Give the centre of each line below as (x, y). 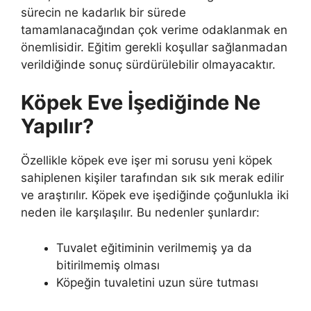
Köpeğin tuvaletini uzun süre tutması (157, 282)
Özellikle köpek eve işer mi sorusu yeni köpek (146, 161)
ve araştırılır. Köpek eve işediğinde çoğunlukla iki (155, 195)
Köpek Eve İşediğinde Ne (141, 103)
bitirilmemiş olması (108, 265)
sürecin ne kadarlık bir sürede (103, 12)
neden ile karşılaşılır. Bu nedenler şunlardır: (140, 213)
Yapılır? (57, 126)
